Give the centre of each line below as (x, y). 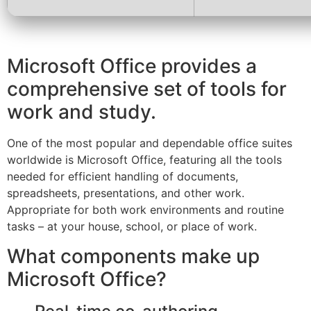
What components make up (133, 256)
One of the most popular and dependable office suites (150, 143)
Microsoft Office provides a (132, 66)
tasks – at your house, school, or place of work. (132, 227)
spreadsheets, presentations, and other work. (126, 193)
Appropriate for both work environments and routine (145, 210)
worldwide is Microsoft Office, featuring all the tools (144, 160)
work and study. (82, 112)
